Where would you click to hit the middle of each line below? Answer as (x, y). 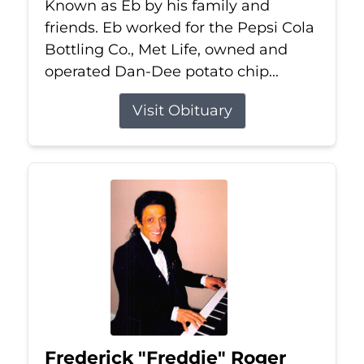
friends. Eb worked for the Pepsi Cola (179, 28)
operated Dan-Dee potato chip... (161, 72)
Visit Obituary (182, 111)
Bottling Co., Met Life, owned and (166, 50)
